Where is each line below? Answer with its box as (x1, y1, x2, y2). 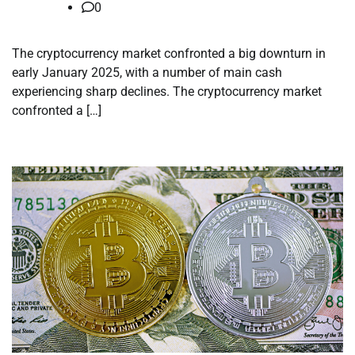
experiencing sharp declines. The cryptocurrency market (12, 84, 322, 100)
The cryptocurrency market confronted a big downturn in (12, 46, 326, 62)
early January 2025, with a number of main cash (12, 65, 282, 81)
